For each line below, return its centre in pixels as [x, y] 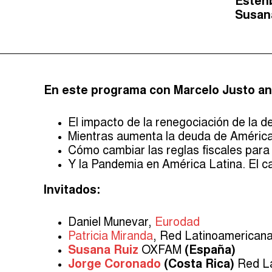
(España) [210, 251]
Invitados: [72, 191]
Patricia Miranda [110, 237]
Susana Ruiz [103, 251]
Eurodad [177, 223]
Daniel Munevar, [111, 223]
